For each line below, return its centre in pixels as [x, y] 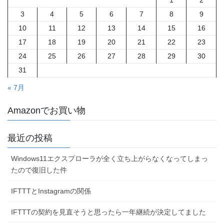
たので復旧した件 [39, 170]
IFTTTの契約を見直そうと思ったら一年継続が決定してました [108, 212]
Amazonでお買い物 [46, 111]
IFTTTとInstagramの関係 [51, 191]
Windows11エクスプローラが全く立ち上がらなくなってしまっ [109, 159]
